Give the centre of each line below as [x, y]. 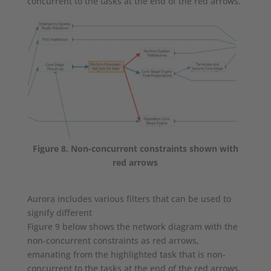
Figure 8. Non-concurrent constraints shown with [135, 148]
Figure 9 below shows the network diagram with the [132, 226]
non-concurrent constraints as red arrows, [113, 240]
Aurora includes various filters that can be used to [129, 198]
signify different [59, 212]
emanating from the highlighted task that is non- [126, 254]
